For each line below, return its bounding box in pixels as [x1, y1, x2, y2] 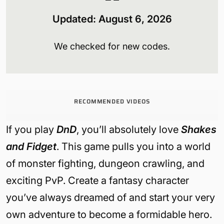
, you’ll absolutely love [76, 123, 181, 135]
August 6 [98, 13, 141, 25]
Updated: [52, 13, 98, 25]
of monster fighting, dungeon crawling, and [6, 157, 204, 169]
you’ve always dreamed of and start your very [6, 191, 215, 203]
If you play [6, 123, 56, 135]
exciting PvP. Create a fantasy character [6, 174, 189, 186]
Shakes [181, 123, 216, 135]
